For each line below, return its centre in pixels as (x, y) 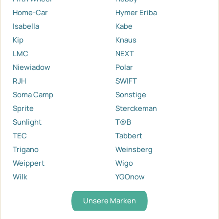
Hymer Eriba (136, 13)
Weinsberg (134, 150)
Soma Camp (33, 95)
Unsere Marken (109, 201)
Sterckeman (136, 109)
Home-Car (30, 13)
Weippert (29, 163)
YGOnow (130, 177)
